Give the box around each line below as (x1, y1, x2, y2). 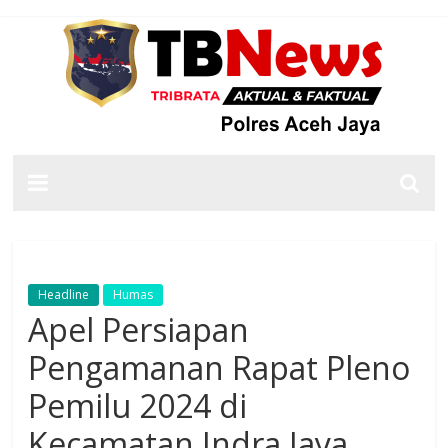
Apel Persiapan (28, 308, 250, 351)
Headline (38, 286, 90, 303)
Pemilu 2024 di (28, 384, 248, 427)
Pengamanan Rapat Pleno (28, 346, 411, 389)
